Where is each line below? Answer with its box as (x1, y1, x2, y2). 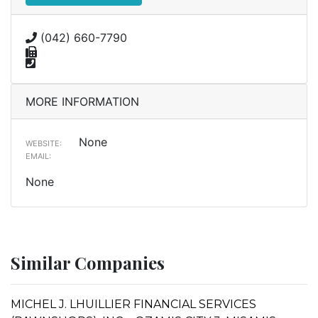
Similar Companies (11, 251, 165, 274)
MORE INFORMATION (26, 94, 139, 109)
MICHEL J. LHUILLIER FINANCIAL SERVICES (11, 297, 256, 311)
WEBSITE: (26, 138, 62, 148)
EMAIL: (26, 150, 51, 161)
